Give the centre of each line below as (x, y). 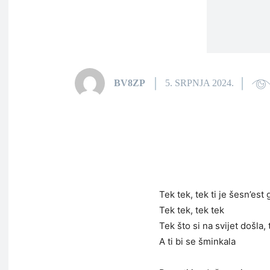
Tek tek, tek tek (192, 210)
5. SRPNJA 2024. (199, 83)
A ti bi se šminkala (197, 241)
